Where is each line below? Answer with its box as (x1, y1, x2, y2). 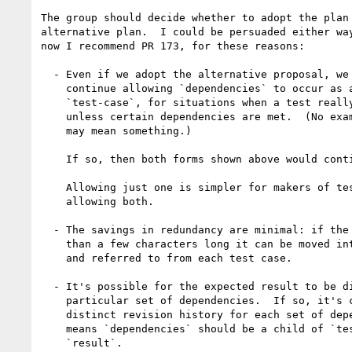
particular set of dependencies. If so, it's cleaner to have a (41, 294, 66, 306)
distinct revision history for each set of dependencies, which (41, 308, 66, 321)
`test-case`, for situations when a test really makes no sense (41, 96, 66, 108)
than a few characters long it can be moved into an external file (41, 237, 66, 250)
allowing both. (41, 195, 66, 207)
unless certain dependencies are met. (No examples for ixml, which (41, 110, 66, 123)
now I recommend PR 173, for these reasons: (41, 39, 305, 52)
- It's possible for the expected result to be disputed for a (41, 280, 53, 292)
